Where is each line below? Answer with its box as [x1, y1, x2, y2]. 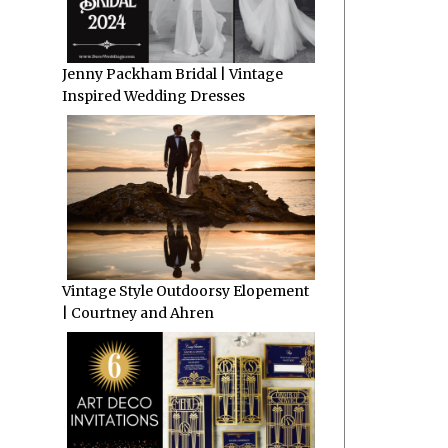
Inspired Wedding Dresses [62, 86, 245, 105]
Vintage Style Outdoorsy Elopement [62, 281, 309, 300]
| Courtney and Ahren [62, 303, 214, 322]
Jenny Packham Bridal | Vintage [62, 64, 283, 83]
